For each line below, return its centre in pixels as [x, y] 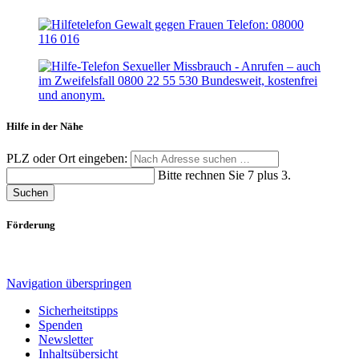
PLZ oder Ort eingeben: [69, 158]
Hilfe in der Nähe [45, 126]
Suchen [30, 192]
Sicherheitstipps [78, 311]
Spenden [61, 325]
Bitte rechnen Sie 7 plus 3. [224, 175]
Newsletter [66, 340]
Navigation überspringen [69, 284]
